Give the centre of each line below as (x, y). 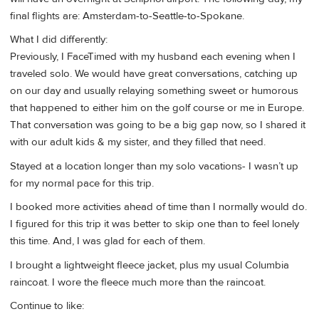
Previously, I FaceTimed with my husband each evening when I (153, 57)
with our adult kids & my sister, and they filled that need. (138, 142)
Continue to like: (47, 305)
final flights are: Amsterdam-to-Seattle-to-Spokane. (127, 16)
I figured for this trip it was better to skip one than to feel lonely (155, 224)
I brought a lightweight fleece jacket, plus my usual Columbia (150, 265)
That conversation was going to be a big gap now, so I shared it (158, 125)
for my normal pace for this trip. (82, 183)
